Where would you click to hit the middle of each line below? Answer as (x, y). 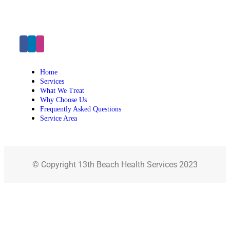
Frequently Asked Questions (81, 109)
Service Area (59, 118)
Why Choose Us (63, 100)
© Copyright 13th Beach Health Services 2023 (115, 164)
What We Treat (62, 90)
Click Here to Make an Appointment (83, 16)
